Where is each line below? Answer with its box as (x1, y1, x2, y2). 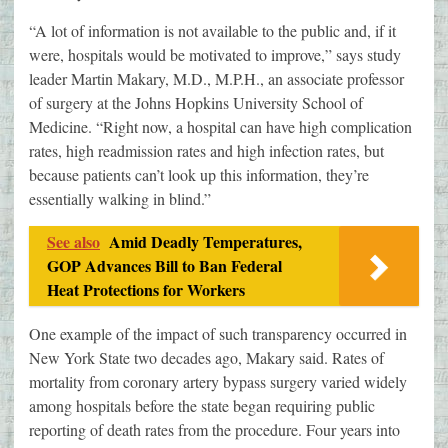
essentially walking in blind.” (29, 188, 211, 210)
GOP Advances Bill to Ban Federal (47, 254, 282, 278)
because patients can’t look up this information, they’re (29, 164, 369, 186)
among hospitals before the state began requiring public (29, 395, 375, 417)
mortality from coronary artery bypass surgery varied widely (29, 371, 407, 393)
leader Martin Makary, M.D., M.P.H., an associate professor (29, 68, 404, 90)
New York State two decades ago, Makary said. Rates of (29, 347, 384, 369)
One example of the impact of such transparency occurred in (29, 323, 407, 345)
